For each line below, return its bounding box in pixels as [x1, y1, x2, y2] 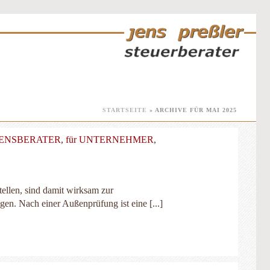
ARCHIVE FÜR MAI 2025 [155, 107, 237, 113]
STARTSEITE [102, 107, 147, 113]
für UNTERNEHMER [66, 134, 154, 145]
